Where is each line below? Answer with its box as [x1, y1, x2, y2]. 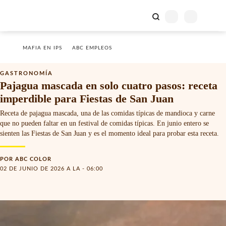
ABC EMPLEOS [72, 45, 112, 50]
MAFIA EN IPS [23, 45, 62, 50]
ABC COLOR [15, 156, 51, 162]
